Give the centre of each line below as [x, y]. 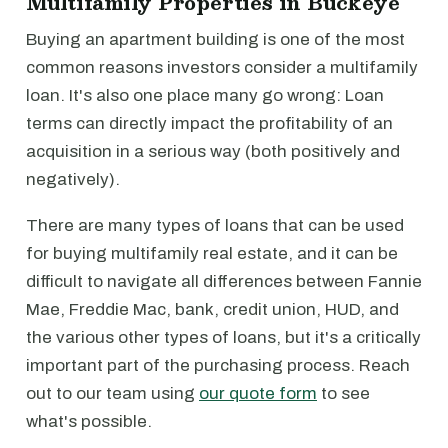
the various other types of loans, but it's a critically [223, 337]
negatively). [73, 179]
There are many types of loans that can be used [215, 225]
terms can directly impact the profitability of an [209, 123]
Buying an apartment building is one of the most [215, 39]
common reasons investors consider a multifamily [222, 67]
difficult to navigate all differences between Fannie [224, 281]
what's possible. [89, 421]
